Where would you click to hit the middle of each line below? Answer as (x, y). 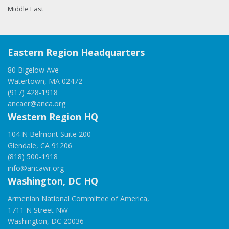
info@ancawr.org (36, 168)
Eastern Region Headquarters (76, 52)
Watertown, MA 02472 (45, 81)
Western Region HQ (53, 117)
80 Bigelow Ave (33, 70)
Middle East (26, 9)
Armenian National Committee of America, (78, 199)
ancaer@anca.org (37, 104)
